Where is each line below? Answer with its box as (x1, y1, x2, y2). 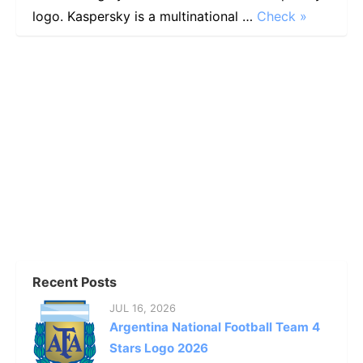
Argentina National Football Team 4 (109, 319, 320, 335)
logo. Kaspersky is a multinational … (32, 8, 257, 25)
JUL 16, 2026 (109, 301, 176, 315)
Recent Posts (32, 274, 117, 291)
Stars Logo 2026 (109, 340, 208, 357)
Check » (257, 8, 307, 25)
